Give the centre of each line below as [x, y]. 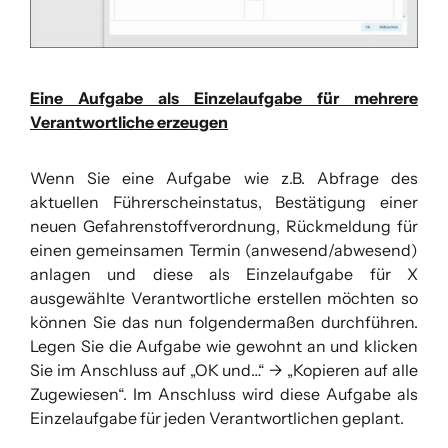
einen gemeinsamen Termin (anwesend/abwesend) [224, 249]
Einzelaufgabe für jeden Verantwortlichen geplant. [217, 417]
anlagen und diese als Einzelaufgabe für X [224, 273]
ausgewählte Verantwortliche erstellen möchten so [224, 297]
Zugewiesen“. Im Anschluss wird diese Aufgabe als [224, 393]
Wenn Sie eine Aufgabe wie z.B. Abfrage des [224, 177]
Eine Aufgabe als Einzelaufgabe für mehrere [224, 97]
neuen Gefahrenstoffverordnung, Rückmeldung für [224, 225]
